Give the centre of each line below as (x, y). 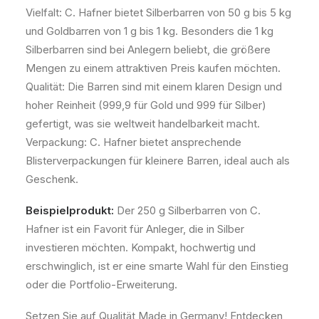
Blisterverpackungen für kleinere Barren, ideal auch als (158, 161)
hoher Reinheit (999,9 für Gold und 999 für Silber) (146, 105)
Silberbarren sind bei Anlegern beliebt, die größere (148, 49)
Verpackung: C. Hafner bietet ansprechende (134, 142)
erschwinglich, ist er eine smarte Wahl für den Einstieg (157, 266)
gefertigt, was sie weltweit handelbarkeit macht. (143, 124)
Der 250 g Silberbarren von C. (187, 210)
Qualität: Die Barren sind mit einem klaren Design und (154, 87)
